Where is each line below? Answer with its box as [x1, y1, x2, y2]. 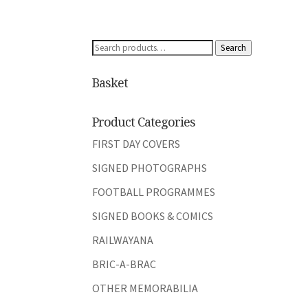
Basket [92, 74, 129, 91]
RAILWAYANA [92, 233, 154, 247]
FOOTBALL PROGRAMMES [92, 185, 216, 199]
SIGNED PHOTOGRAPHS [92, 161, 208, 175]
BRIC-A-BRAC [92, 257, 157, 272]
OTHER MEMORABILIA [92, 281, 199, 296]
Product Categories [92, 113, 196, 131]
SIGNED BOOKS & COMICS [92, 209, 214, 223]
